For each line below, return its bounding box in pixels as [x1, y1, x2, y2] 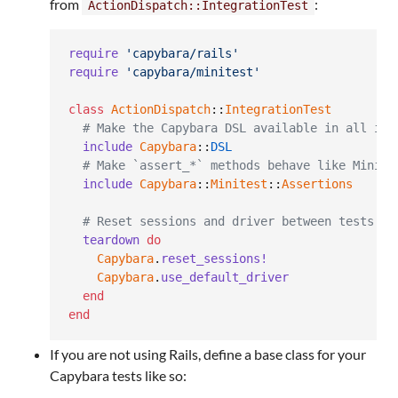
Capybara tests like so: [50, 366, 187, 384]
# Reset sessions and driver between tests [83, 214, 374, 229]
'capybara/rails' [125, 46, 239, 61]
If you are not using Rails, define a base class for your [50, 345, 366, 362]
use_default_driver [161, 270, 289, 285]
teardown [83, 233, 139, 248]
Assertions [282, 177, 353, 192]
